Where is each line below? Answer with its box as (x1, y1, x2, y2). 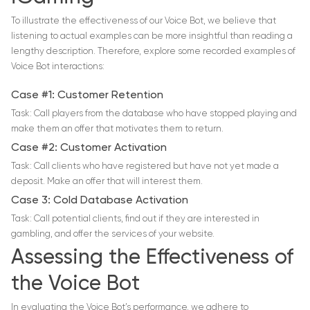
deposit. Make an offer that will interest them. (11, 177, 203, 187)
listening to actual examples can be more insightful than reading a (11, 32, 293, 42)
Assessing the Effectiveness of (11, 248, 293, 269)
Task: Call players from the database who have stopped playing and (11, 109, 297, 119)
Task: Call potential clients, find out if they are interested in (11, 215, 259, 224)
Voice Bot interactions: (11, 62, 104, 72)
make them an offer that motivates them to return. (11, 125, 224, 134)
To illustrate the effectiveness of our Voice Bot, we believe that (11, 17, 276, 26)
